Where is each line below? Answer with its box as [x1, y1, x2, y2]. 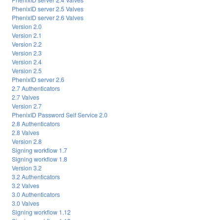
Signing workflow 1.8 [12, 154, 67, 163]
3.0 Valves [12, 198, 39, 207]
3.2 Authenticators [12, 172, 60, 181]
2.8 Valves [12, 128, 39, 137]
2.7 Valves [12, 92, 39, 101]
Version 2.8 [12, 137, 42, 145]
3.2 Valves [12, 181, 39, 190]
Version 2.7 [12, 101, 42, 110]
